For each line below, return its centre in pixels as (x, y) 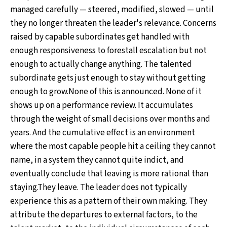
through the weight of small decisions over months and (110, 119)
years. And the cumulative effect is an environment (103, 133)
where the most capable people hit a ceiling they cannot (113, 147)
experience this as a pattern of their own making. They (109, 201)
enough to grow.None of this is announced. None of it (106, 92)
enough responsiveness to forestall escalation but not (108, 51)
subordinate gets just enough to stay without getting (108, 78)
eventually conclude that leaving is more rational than (109, 174)
